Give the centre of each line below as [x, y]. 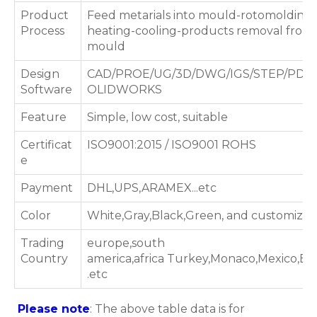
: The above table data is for [167, 309]
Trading [42, 243]
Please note [52, 309]
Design [40, 74]
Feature [44, 117]
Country [44, 259]
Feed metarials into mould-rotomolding [200, 15]
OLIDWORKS [125, 90]
